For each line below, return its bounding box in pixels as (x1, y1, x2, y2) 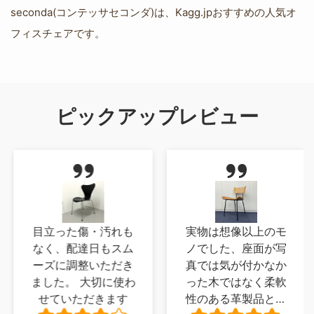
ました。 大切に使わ (28, 275, 133, 289)
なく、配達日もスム (30, 241, 131, 255)
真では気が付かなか (183, 258, 284, 272)
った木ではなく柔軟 (183, 275, 284, 289)
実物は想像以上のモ (183, 224, 284, 238)
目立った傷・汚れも (30, 224, 131, 238)
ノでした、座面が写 (183, 241, 284, 255)
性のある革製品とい (183, 292, 284, 306)
